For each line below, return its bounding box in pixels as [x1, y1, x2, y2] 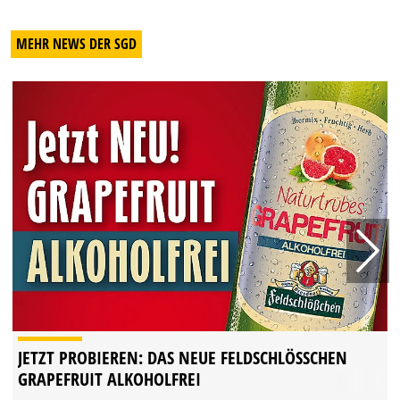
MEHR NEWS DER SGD [16, 34, 137, 54]
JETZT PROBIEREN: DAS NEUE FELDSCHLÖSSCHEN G [18, 346, 347, 371]
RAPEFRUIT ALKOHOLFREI [18, 367, 201, 392]
